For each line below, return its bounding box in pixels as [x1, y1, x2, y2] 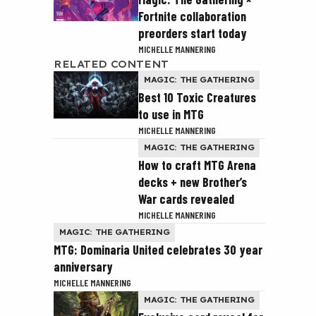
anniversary [54, 259, 113, 274]
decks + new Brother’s [138, 174, 247, 190]
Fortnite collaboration [138, 8, 246, 24]
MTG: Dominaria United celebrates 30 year [54, 242, 262, 257]
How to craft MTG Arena [138, 157, 256, 173]
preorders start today [138, 25, 247, 41]
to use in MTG [138, 107, 204, 122]
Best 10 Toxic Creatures [138, 90, 256, 105]
